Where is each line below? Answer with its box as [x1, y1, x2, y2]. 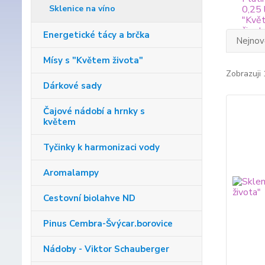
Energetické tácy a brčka [43, 29, 150, 41]
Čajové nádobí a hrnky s [43, 105, 145, 118]
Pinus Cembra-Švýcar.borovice [43, 218, 173, 230]
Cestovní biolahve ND [43, 192, 135, 205]
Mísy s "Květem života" [43, 54, 143, 67]
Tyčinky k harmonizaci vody [43, 141, 160, 154]
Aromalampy [43, 167, 99, 179]
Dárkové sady [43, 80, 102, 92]
